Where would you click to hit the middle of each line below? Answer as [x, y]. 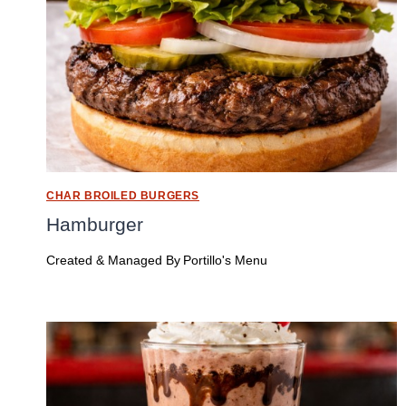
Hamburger [95, 225]
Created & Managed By [113, 260]
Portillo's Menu [226, 260]
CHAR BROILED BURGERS [123, 196]
